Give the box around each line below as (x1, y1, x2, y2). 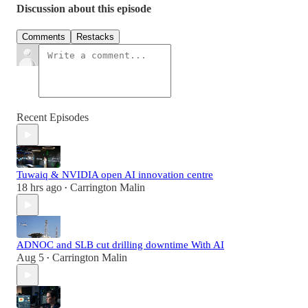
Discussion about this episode (16, 3, 151, 15)
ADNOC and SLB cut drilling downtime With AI (16, 239, 224, 251)
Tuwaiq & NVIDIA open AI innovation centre (16, 169, 213, 181)
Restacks (76, 32, 114, 43)
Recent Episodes (16, 111, 89, 124)
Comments (22, 32, 65, 43)
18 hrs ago (16, 181, 62, 194)
